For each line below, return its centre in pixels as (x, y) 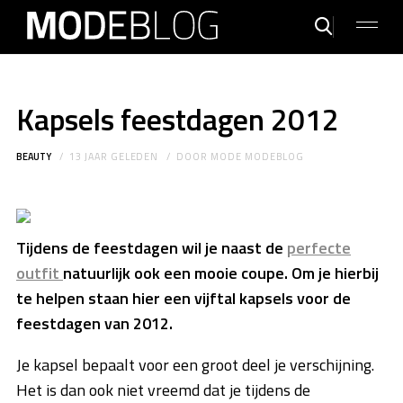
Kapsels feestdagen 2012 (178, 119)
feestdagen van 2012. (94, 324)
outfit (40, 273)
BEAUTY (34, 156)
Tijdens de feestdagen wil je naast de (152, 248)
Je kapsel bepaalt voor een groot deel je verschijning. (195, 365)
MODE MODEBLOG (257, 156)
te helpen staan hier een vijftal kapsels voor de (184, 299)
